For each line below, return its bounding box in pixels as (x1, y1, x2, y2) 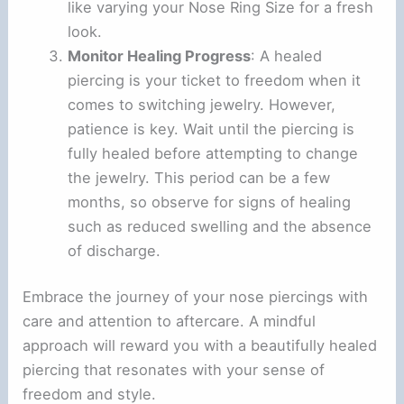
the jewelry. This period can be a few (67, 168, 330, 187)
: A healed (250, 46, 322, 65)
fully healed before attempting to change (67, 143, 358, 162)
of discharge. (67, 241, 161, 260)
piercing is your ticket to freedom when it (67, 70, 361, 89)
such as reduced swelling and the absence (67, 216, 372, 235)
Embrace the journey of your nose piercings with (23, 288, 369, 307)
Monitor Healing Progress (67, 46, 251, 65)
